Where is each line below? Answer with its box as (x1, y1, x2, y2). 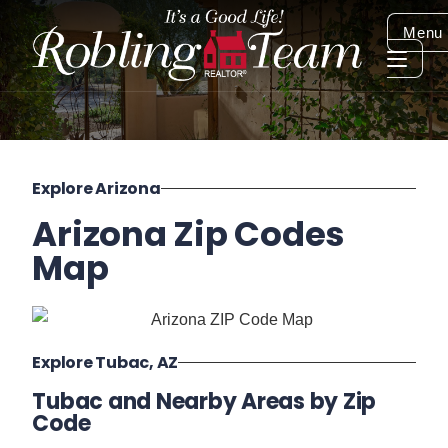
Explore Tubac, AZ (32, 350, 179, 374)
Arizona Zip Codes (32, 210, 346, 258)
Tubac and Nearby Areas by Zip (32, 385, 377, 417)
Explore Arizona (32, 177, 161, 200)
